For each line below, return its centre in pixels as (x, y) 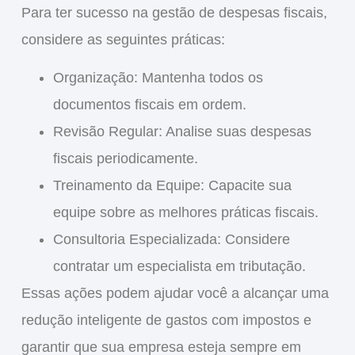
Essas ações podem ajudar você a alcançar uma (175, 294)
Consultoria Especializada (135, 240)
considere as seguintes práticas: (123, 39)
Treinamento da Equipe (126, 186)
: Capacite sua (246, 186)
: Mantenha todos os (198, 78)
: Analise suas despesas (235, 132)
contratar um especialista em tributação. (179, 267)
